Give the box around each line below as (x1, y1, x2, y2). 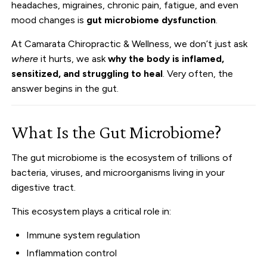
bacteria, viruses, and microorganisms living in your (11, 166, 225, 178)
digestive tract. (11, 181, 76, 193)
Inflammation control (26, 247, 117, 259)
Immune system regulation (26, 229, 141, 241)
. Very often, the (163, 67, 234, 79)
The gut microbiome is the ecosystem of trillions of (11, 151, 233, 163)
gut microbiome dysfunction (86, 14, 216, 26)
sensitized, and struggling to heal (11, 67, 163, 79)
